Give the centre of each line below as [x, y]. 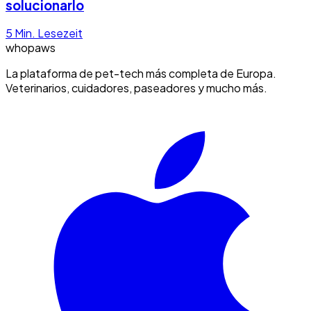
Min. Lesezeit [49, 33]
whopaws [31, 48]
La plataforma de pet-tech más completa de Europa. [141, 74]
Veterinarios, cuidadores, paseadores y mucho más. [136, 88]
